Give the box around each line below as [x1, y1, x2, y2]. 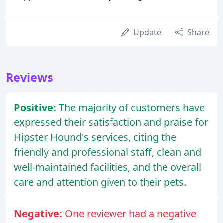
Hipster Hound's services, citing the [14, 130, 176, 144]
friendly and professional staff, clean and [14, 145, 201, 159]
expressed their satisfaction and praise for [14, 115, 208, 129]
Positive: [14, 100, 59, 114]
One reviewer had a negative [65, 206, 196, 220]
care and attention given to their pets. [14, 175, 186, 189]
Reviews [6, 69, 53, 85]
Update [133, 26, 161, 38]
